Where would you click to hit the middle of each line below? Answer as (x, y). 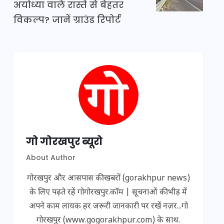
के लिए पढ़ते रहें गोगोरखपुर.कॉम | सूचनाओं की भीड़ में (108, 193)
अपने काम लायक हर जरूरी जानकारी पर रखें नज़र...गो (108, 207)
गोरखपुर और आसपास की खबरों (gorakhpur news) (108, 179)
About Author (51, 158)
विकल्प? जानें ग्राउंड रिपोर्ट (67, 20)
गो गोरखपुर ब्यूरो (64, 142)
